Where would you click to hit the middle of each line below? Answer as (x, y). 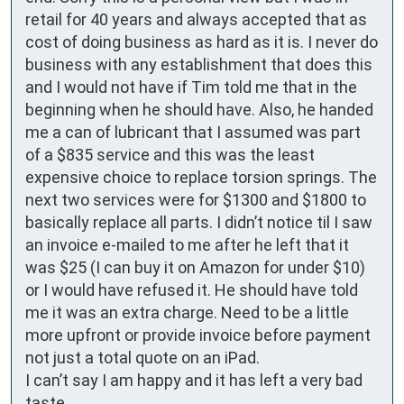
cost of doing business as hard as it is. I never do (202, 41)
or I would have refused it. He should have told (192, 289)
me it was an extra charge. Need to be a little (187, 312)
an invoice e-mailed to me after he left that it (187, 244)
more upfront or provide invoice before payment (198, 335)
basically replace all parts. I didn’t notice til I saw (199, 222)
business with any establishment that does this (199, 64)
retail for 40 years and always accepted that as (196, 19)
